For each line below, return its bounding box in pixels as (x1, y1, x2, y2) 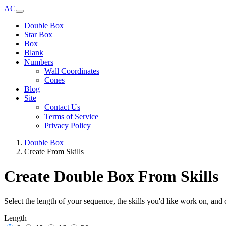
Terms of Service (44, 112, 98, 121)
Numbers (24, 58, 53, 66)
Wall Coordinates (44, 67, 99, 75)
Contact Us (44, 103, 80, 111)
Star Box (24, 30, 52, 39)
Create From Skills (24, 147, 84, 156)
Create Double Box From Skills (4, 167, 218, 186)
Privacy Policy (44, 121, 91, 130)
